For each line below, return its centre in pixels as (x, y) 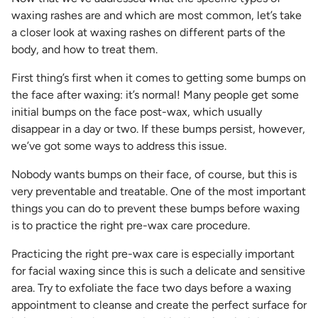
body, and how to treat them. (86, 49)
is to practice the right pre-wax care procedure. (132, 225)
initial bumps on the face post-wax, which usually (137, 111)
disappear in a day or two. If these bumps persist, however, (158, 128)
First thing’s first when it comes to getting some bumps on (159, 77)
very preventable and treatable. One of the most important (159, 191)
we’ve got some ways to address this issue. (119, 146)
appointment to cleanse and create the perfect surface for (159, 305)
